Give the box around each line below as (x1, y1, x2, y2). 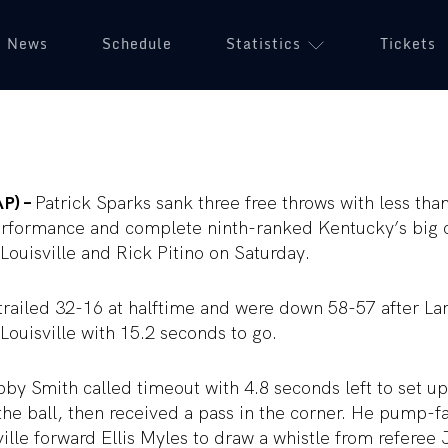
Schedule (102, 32, 172, 55)
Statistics (226, 32, 301, 55)
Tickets (380, 32, 436, 55)
